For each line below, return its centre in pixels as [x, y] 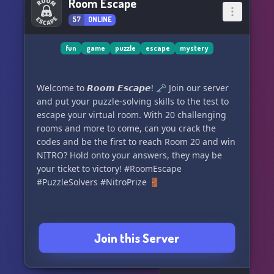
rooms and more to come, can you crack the [126, 128]
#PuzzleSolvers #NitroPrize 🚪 [98, 182]
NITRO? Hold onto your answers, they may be [129, 155]
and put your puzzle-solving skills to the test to [133, 101]
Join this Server [137, 238]
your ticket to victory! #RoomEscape [109, 168]
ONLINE [100, 19]
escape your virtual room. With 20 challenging [131, 115]
